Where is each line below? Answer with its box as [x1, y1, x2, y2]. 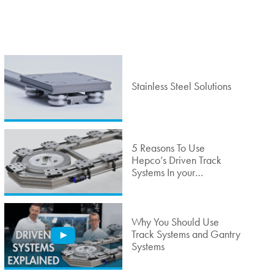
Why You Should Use [131, 215, 219, 229]
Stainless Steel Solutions [131, 79, 231, 93]
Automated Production [131, 177, 224, 191]
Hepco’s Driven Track [131, 153, 221, 167]
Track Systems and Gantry [131, 227, 240, 241]
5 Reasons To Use [131, 141, 205, 155]
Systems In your [131, 165, 195, 179]
